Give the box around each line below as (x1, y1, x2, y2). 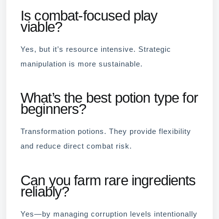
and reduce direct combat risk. (21, 142, 132, 151)
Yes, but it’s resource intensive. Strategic (21, 45, 171, 53)
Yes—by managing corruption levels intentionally (21, 210, 197, 218)
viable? (21, 19, 63, 35)
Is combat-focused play (21, 7, 158, 23)
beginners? (21, 101, 87, 117)
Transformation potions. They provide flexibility (21, 128, 191, 136)
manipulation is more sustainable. (21, 60, 143, 68)
